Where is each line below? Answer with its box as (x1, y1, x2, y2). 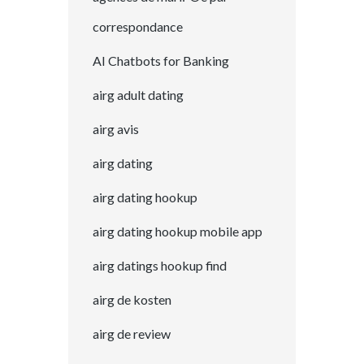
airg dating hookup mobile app (93, 223, 262, 239)
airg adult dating (93, 86, 184, 102)
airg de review (93, 325, 171, 341)
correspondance (93, 18, 183, 34)
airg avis (93, 120, 139, 136)
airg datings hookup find (93, 257, 227, 273)
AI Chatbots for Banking (93, 52, 229, 68)
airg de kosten (93, 291, 171, 307)
